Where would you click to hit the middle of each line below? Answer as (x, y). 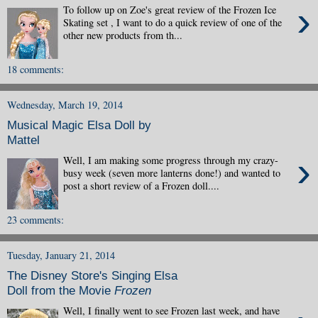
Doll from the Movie (61, 291)
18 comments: (35, 69)
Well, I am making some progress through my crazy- (171, 160)
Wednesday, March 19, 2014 (65, 104)
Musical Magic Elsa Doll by (79, 125)
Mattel (23, 140)
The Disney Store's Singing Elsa (92, 276)
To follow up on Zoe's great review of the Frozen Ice (170, 9)
